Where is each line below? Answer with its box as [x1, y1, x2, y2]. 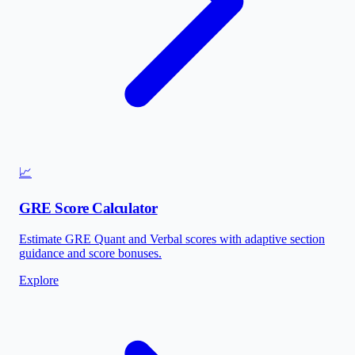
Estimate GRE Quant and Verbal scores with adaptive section [19, 231, 325, 246]
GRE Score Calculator [19, 199, 158, 216]
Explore [19, 273, 59, 287]
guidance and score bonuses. [19, 246, 162, 260]
